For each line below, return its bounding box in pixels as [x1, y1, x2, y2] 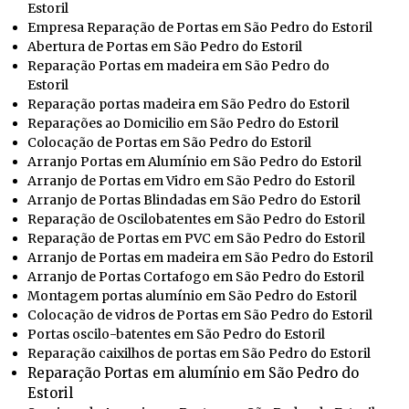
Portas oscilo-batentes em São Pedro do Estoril [27, 325, 325, 342]
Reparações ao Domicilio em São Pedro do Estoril [27, 114, 339, 131]
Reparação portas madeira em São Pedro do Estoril [27, 95, 350, 112]
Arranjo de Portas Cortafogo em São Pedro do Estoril [27, 267, 364, 285]
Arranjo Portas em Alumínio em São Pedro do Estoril [27, 152, 362, 170]
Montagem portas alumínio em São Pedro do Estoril [27, 287, 357, 304]
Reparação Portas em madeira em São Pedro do [27, 57, 330, 74]
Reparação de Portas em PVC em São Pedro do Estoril [27, 229, 365, 246]
